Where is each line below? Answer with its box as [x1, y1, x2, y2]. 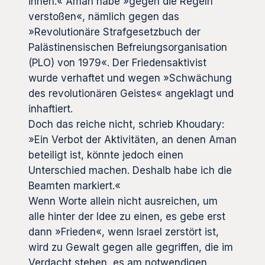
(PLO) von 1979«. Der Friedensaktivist [28, 57, 206, 69]
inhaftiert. [28, 103, 73, 115]
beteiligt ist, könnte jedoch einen [28, 149, 183, 161]
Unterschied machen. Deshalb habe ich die [28, 164, 232, 177]
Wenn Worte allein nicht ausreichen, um [28, 195, 218, 208]
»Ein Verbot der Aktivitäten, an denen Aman [28, 134, 237, 146]
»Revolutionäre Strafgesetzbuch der [28, 26, 201, 38]
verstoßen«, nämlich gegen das [28, 11, 179, 23]
